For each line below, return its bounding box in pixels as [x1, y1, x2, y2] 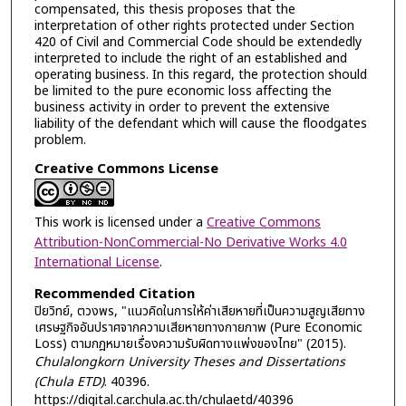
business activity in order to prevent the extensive [34, 97, 330, 117]
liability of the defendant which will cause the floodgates [34, 113, 367, 133]
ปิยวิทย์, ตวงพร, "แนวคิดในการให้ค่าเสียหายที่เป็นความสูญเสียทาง [34, 301, 365, 321]
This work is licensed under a [34, 213, 207, 233]
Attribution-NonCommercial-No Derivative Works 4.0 [34, 233, 347, 253]
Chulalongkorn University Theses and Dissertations [34, 352, 345, 372]
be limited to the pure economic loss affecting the [34, 81, 332, 101]
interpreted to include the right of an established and [34, 48, 347, 68]
